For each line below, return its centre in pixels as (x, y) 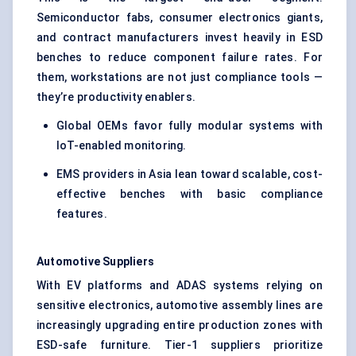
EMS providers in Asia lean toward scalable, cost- (190, 174)
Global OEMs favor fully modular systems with (190, 126)
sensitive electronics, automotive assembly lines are (180, 306)
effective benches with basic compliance (190, 194)
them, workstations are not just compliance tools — (180, 77)
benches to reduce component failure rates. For (180, 58)
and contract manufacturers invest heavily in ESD (180, 38)
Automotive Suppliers (95, 262)
